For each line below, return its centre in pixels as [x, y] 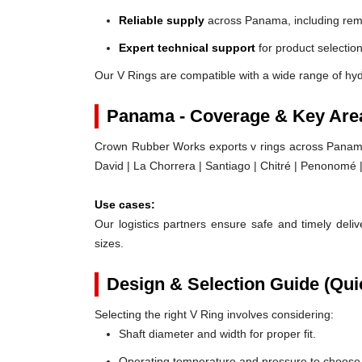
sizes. [109, 243]
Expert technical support [187, 48]
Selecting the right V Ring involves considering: [214, 314]
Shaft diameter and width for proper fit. [217, 334]
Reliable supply [162, 20]
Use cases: [125, 204]
